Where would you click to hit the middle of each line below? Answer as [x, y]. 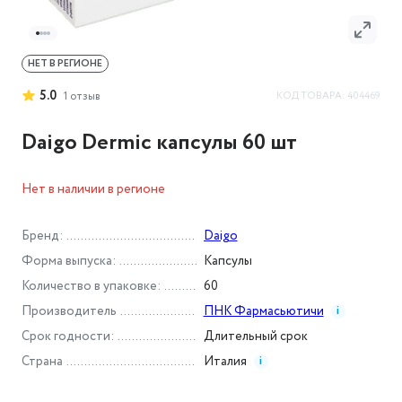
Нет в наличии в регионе [93, 189]
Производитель [69, 311]
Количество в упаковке [89, 286]
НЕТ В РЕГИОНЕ [65, 63]
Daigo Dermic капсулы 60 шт [159, 142]
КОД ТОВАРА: [312, 96]
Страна [42, 361]
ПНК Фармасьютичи [263, 311]
